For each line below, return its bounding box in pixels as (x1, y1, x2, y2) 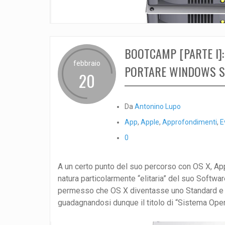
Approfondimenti (162, 118, 217, 127)
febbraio (73, 59, 100, 68)
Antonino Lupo (134, 102, 181, 111)
